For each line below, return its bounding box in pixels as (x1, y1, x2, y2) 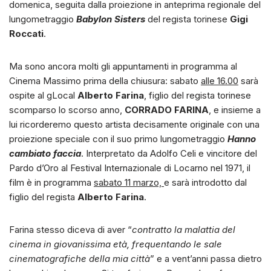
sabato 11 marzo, (94, 177, 164, 188)
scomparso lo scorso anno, (9, 104, 125, 116)
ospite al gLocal (9, 90, 75, 101)
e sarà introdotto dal (164, 177, 247, 188)
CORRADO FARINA (125, 104, 209, 116)
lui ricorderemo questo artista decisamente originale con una (9, 119, 260, 130)
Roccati (9, 28, 44, 39)
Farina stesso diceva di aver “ (9, 224, 132, 235)
